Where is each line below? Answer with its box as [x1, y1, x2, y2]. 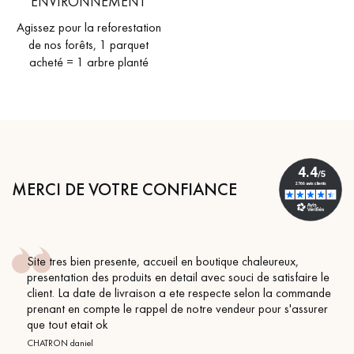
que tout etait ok [26, 315, 108, 333]
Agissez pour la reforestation [16, 19, 161, 36]
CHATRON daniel [26, 336, 93, 349]
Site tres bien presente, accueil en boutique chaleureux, [26, 252, 299, 269]
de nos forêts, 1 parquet [28, 36, 149, 54]
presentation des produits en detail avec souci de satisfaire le [26, 268, 330, 285]
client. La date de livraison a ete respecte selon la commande [26, 284, 331, 301]
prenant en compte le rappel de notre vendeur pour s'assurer [26, 299, 328, 317]
